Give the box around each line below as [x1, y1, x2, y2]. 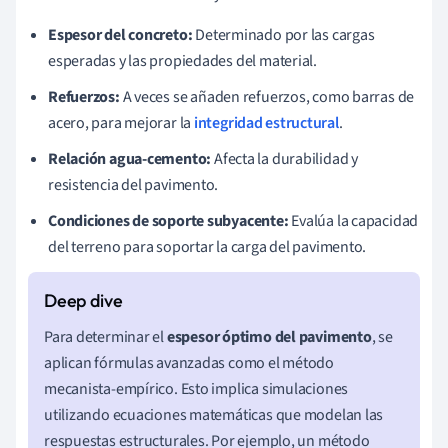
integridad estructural [193, 111, 339, 134]
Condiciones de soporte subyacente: [48, 209, 289, 232]
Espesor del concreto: [48, 23, 193, 46]
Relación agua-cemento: [48, 147, 212, 170]
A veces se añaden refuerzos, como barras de [119, 85, 415, 108]
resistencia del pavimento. [48, 173, 219, 196]
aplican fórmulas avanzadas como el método [44, 351, 334, 374]
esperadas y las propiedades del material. [48, 49, 317, 72]
